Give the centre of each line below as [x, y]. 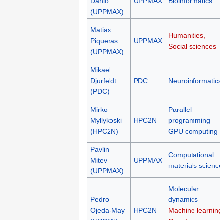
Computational [191, 155]
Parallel [180, 110]
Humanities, [187, 36]
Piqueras [104, 41]
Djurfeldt [103, 81]
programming [189, 121]
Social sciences [192, 46]
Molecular [183, 189]
